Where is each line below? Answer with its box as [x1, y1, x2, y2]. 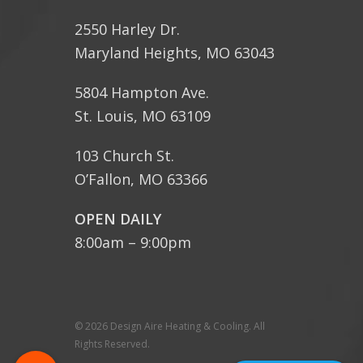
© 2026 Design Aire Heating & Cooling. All [75, 319, 265, 334]
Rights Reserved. [75, 337, 150, 352]
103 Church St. [75, 146, 174, 166]
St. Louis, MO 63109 [75, 106, 211, 126]
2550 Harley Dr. [75, 19, 180, 40]
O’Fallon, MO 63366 [75, 169, 207, 190]
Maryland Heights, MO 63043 [75, 43, 275, 63]
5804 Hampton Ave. [75, 83, 209, 103]
